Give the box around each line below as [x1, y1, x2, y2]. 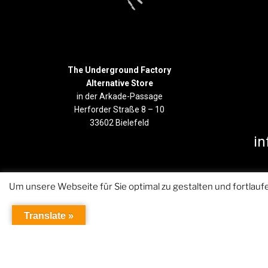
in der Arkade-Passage [76, 91, 163, 101]
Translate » [24, 211, 74, 221]
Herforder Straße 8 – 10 [74, 104, 165, 114]
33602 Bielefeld [90, 117, 150, 127]
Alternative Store [86, 78, 153, 88]
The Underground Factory [68, 65, 172, 75]
